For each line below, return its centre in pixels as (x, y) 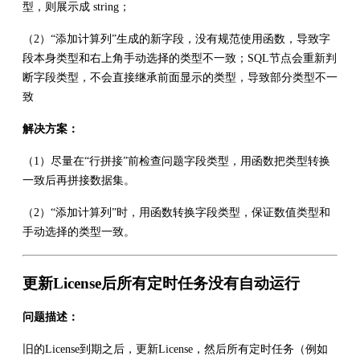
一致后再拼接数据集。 (79, 180)
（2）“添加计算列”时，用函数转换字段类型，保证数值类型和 (176, 212)
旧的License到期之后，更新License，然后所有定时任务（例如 (175, 349)
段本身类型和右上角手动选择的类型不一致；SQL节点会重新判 (180, 58)
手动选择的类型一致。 (79, 231)
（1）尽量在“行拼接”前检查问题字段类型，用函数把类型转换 (176, 161)
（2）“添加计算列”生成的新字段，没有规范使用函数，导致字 (176, 39)
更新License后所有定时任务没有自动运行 (161, 283)
